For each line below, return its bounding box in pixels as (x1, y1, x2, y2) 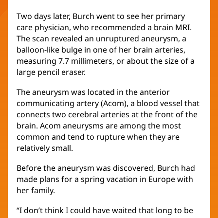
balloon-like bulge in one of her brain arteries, (17, 44, 185, 55)
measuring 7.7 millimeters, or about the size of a (17, 55, 195, 67)
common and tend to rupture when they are (17, 131, 180, 143)
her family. (17, 185, 55, 196)
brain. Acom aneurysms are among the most (17, 120, 181, 131)
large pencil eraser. (17, 67, 86, 78)
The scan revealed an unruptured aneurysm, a (17, 33, 186, 44)
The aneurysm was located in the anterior (17, 87, 170, 98)
